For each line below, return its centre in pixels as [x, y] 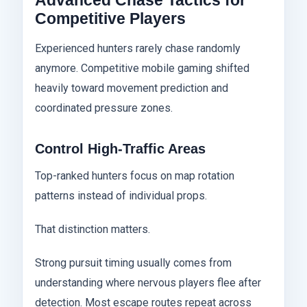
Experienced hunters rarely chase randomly [138, 49]
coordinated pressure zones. [104, 108]
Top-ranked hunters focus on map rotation [135, 176]
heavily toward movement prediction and [132, 88]
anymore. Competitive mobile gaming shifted [142, 69]
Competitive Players [110, 19]
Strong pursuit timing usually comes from [133, 263]
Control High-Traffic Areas [120, 149]
